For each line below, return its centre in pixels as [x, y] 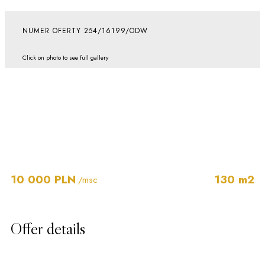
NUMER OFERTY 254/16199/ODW [85, 31]
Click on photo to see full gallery [65, 58]
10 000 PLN [43, 180]
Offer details [48, 228]
